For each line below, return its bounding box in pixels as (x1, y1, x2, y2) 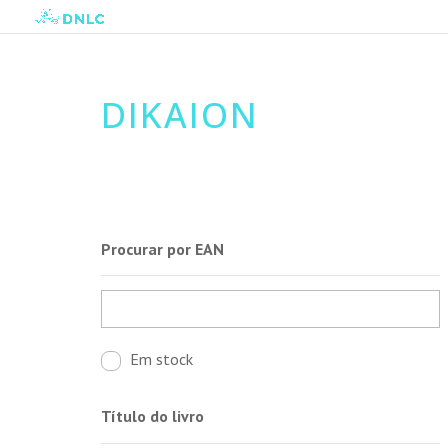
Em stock (129, 348, 193, 369)
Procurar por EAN (100, 238, 224, 259)
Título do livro (100, 406, 204, 427)
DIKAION (100, 90, 259, 138)
